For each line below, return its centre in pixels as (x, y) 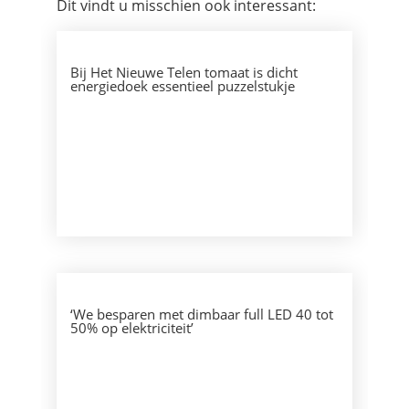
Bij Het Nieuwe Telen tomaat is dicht (184, 72)
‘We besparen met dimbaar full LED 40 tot (201, 314)
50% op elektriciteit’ (131, 328)
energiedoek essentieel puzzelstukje (182, 86)
